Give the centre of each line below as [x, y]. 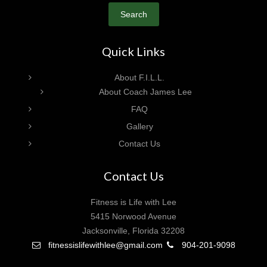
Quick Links [133, 51]
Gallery [139, 126]
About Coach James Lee [145, 91]
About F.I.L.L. [139, 77]
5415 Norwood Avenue [133, 216]
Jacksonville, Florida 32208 [133, 230]
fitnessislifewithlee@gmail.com [104, 245]
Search [133, 14]
